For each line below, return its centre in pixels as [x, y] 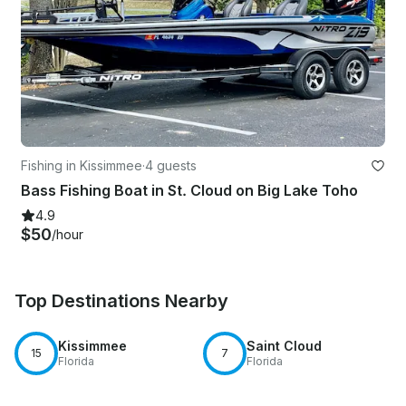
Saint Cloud [284, 345]
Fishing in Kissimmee [82, 165]
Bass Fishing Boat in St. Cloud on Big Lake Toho [189, 190]
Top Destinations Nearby [121, 300]
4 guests [171, 165]
